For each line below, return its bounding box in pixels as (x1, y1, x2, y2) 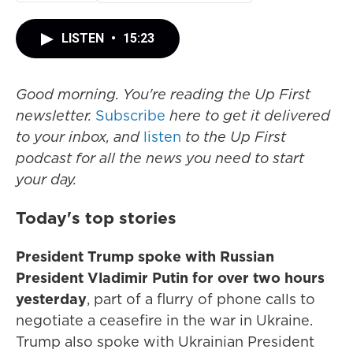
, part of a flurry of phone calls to (87, 289, 315, 309)
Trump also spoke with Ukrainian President (16, 332, 314, 351)
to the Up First (181, 127, 286, 147)
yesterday (16, 289, 87, 309)
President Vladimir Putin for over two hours (16, 268, 325, 288)
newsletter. (16, 106, 95, 125)
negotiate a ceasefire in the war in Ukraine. (16, 310, 313, 330)
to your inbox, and (16, 127, 143, 147)
